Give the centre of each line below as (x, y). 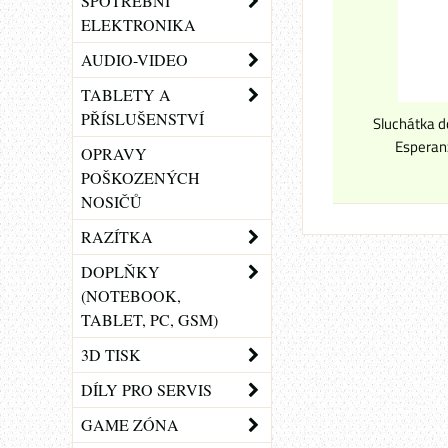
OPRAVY (114, 153)
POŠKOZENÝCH (140, 177)
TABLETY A (126, 94)
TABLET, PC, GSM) (149, 319)
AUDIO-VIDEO (134, 59)
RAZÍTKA (117, 236)
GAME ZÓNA (130, 424)
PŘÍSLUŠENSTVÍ (142, 118)
